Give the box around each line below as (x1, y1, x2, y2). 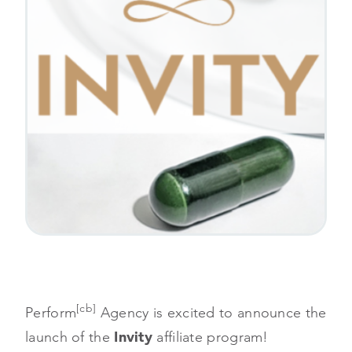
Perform (25, 303, 77, 321)
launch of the (25, 328, 115, 346)
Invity (114, 328, 157, 346)
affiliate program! (156, 328, 269, 346)
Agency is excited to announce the (96, 303, 327, 321)
